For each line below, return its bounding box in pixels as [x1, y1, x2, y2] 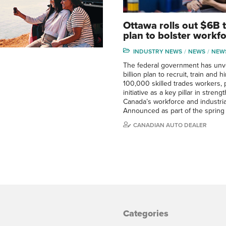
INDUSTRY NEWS [133, 47, 182, 55]
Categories [123, 207, 168, 219]
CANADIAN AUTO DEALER [133, 121, 207, 129]
